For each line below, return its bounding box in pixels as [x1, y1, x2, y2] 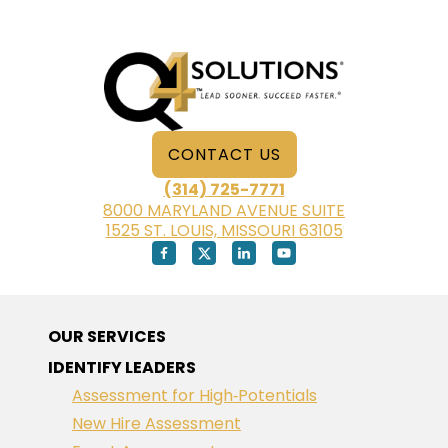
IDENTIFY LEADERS [48, 356, 196, 379]
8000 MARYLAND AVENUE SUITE [103, 199, 345, 222]
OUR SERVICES [48, 325, 166, 348]
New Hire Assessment [72, 412, 241, 435]
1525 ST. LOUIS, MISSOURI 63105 [105, 219, 343, 242]
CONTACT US [167, 143, 281, 166]
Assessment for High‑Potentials [72, 384, 317, 407]
